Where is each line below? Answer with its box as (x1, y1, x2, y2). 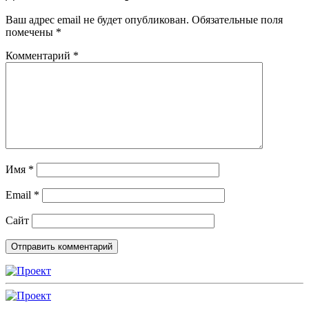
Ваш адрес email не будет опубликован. (6, 14, 189, 26)
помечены (6, 26, 56, 39)
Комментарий (6, 50, 73, 62)
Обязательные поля (192, 14, 283, 26)
